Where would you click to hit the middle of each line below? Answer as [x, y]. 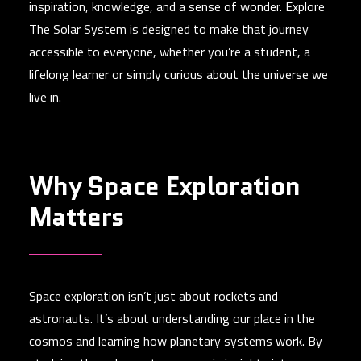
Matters [77, 217]
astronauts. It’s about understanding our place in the [172, 318]
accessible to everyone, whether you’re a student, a [170, 52]
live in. [45, 97]
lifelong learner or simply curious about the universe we [178, 74]
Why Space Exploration [165, 186]
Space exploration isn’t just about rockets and [154, 296]
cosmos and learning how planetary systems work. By [176, 341]
